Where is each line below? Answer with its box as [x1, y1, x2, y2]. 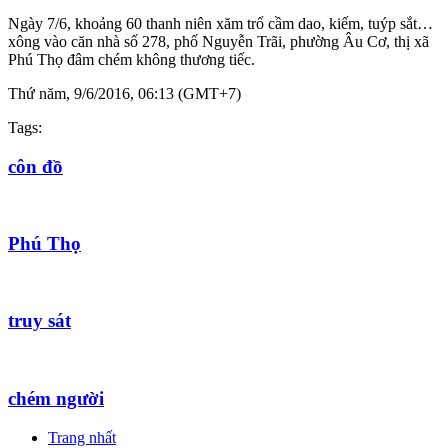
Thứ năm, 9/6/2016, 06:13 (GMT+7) [8, 84, 241, 102]
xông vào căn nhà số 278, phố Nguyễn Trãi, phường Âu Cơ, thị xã [8, 32, 429, 50]
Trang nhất [48, 428, 116, 446]
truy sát [8, 310, 71, 332]
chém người [8, 387, 104, 409]
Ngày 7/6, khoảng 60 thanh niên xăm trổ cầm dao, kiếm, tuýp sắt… [8, 14, 433, 32]
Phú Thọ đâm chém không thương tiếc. [8, 50, 255, 68]
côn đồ [8, 155, 63, 177]
